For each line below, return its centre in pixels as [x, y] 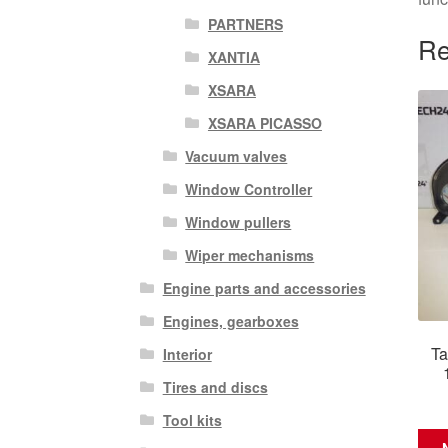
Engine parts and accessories [264, 287]
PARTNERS [245, 23]
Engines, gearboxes [230, 320]
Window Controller [249, 188]
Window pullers [238, 221]
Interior [187, 353]
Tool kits [192, 419]
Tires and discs [215, 386]
